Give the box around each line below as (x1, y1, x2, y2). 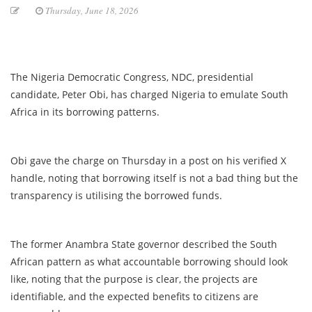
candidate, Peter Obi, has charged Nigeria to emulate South (10, 88, 288, 102)
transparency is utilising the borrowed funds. (10, 189, 222, 203)
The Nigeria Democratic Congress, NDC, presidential (10, 70, 253, 84)
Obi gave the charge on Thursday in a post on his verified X (10, 154, 286, 168)
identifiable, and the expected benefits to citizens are (10, 290, 258, 304)
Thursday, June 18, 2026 (43, 4, 139, 17)
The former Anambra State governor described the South (10, 237, 277, 251)
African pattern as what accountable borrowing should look (10, 255, 288, 269)
